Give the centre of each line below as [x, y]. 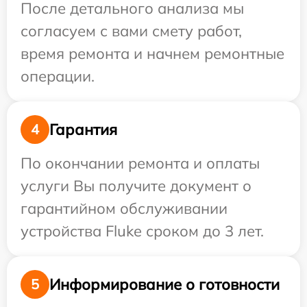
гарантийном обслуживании [124, 208]
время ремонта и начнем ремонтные [152, 53]
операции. [58, 76]
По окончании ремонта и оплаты [140, 163]
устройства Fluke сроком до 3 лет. [142, 231]
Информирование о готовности [164, 284]
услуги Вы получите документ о [136, 186]
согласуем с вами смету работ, [131, 31]
